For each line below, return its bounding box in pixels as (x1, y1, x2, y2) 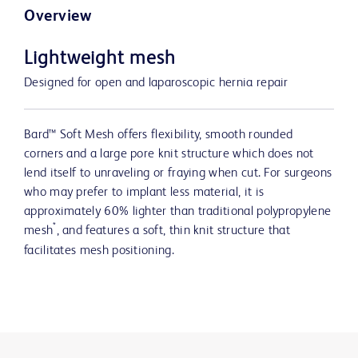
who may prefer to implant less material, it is (24, 186, 265, 200)
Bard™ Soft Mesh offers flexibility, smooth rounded (24, 129, 293, 142)
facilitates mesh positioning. (24, 245, 174, 258)
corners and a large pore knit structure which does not (24, 148, 314, 161)
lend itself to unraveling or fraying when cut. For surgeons (24, 167, 332, 181)
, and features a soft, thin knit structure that (56, 225, 290, 238)
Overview (24, 9, 92, 26)
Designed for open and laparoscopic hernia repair (24, 77, 288, 90)
